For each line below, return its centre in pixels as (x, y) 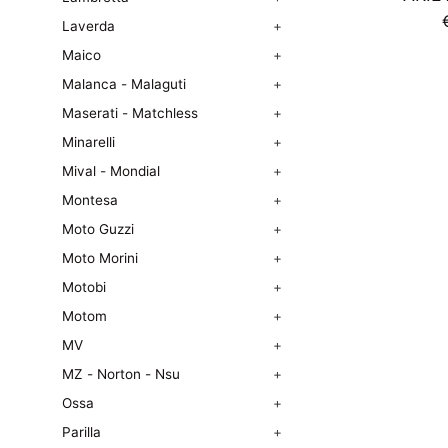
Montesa (90, 200)
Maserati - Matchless (130, 113)
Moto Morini (100, 258)
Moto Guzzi (98, 229)
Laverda (88, 26)
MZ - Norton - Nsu (121, 374)
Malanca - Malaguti (124, 84)
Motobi (84, 287)
